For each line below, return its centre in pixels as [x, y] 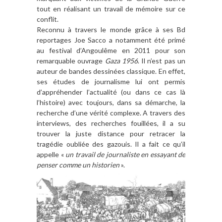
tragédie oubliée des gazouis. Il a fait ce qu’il [111, 144]
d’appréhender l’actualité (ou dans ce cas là [111, 92]
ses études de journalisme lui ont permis [111, 82]
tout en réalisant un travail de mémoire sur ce [111, 9]
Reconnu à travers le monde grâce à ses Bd [111, 30]
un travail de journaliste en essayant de [125, 155]
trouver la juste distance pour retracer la [111, 134]
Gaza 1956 [121, 61]
